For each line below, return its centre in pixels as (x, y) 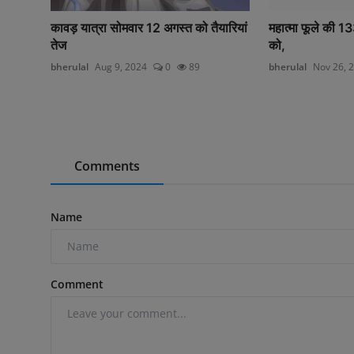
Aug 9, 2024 (121, 66)
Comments (107, 166)
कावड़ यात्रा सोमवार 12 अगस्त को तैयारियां (149, 27)
